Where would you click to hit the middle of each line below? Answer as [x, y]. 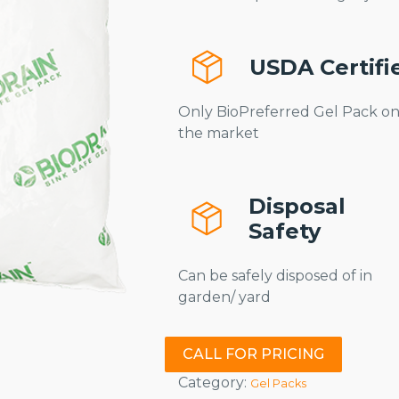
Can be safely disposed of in [275, 276]
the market [219, 133]
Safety [285, 231]
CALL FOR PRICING [253, 354]
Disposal [297, 206]
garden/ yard [224, 297]
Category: [214, 383]
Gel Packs [278, 383]
